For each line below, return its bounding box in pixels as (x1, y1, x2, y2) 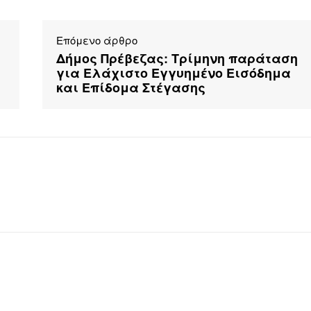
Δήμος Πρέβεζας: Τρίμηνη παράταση (56, 49, 298, 68)
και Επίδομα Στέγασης (56, 78, 205, 97)
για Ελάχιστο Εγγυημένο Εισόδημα (56, 64, 291, 83)
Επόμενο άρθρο (56, 33, 137, 48)
